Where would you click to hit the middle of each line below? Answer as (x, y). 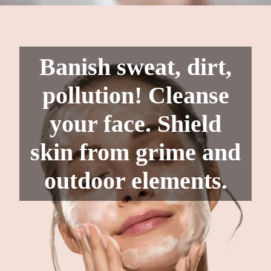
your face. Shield (135, 123)
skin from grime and (135, 152)
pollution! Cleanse (135, 95)
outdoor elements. (135, 180)
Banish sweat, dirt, (135, 67)
